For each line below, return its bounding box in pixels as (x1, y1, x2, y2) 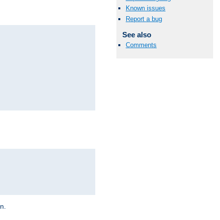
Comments (126, 41, 157, 49)
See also (122, 30, 151, 39)
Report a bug (126, 15, 162, 23)
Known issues (126, 4, 165, 12)
